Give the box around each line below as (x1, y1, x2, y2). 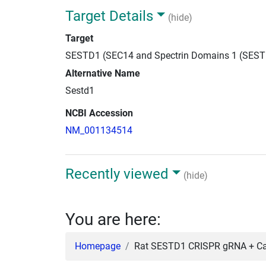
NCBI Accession (65, 107, 133, 119)
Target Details (65, 7, 153, 24)
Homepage (75, 240, 121, 252)
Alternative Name (65, 67, 140, 79)
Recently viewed (65, 165, 169, 182)
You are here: (65, 209, 161, 229)
